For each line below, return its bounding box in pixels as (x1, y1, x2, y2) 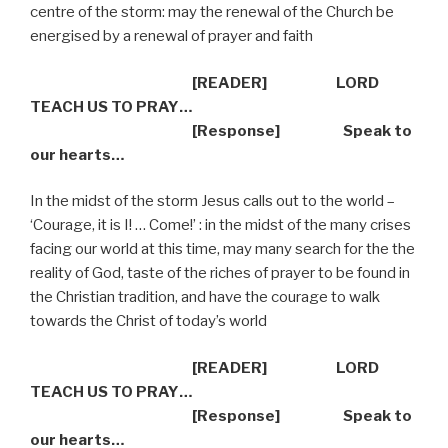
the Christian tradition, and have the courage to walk (30, 288, 380, 307)
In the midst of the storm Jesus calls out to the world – (30, 192, 395, 211)
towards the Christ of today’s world (30, 312, 267, 331)
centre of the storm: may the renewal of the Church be (30, 3, 394, 22)
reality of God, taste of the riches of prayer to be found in (30, 264, 410, 283)
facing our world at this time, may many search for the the (30, 240, 415, 259)
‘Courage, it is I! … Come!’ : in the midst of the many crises (30, 216, 411, 235)
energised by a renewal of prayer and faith (30, 27, 313, 46)
